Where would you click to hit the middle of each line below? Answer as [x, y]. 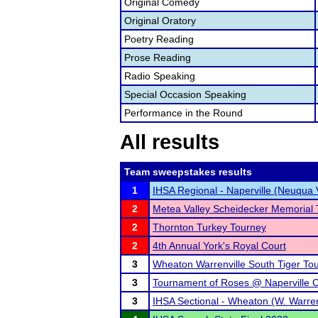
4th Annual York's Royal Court [219, 246]
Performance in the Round [183, 113]
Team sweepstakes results [188, 172]
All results [170, 142]
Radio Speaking [160, 76]
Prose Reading [158, 57]
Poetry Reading [159, 39]
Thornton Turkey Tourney [209, 227]
